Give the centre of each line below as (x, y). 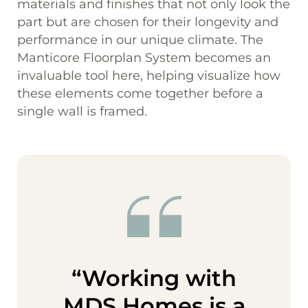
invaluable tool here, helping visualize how (149, 75)
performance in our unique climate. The (140, 40)
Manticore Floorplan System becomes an (144, 57)
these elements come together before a (140, 93)
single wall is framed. (82, 111)
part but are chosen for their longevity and (148, 22)
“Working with (154, 278)
